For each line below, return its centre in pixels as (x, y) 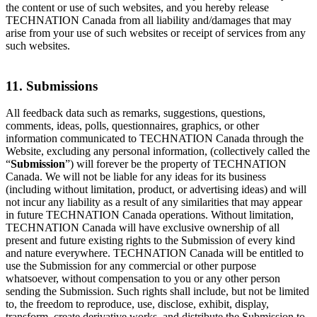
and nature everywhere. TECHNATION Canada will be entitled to (155, 253)
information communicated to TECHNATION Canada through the (155, 139)
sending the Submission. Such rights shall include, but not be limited (157, 292)
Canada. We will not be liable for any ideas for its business (136, 177)
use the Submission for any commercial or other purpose (131, 266)
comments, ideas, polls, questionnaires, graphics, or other (132, 126)
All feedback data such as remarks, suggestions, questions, (136, 113)
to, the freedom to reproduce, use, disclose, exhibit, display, (137, 304)
